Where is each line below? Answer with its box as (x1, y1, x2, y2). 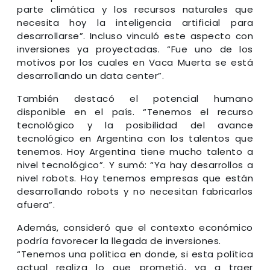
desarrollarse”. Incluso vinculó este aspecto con (17, 29, 253, 42)
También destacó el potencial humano (17, 92, 253, 105)
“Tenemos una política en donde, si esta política (17, 247, 253, 260)
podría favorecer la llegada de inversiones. (17, 234, 221, 247)
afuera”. (17, 198, 55, 211)
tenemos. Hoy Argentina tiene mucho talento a (17, 145, 253, 158)
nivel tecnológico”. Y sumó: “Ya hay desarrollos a (17, 158, 253, 171)
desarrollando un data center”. (17, 69, 164, 82)
